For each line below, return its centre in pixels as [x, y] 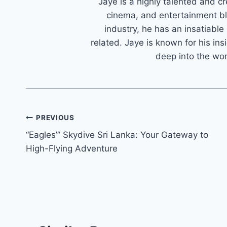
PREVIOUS [55, 117]
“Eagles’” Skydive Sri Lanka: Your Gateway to [117, 135]
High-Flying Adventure [72, 149]
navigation [62, 142]
